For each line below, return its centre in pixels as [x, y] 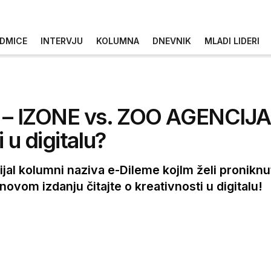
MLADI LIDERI [232, 41]
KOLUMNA [118, 41]
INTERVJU [62, 41]
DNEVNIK [172, 41]
